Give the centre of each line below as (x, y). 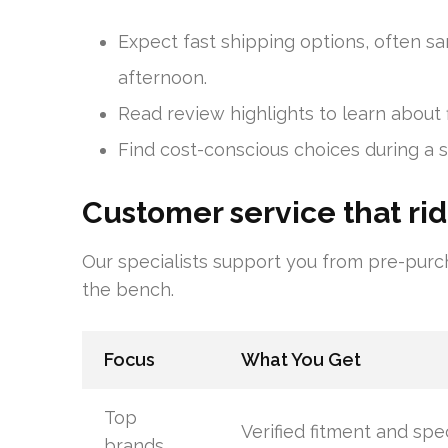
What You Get (300, 359)
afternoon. (162, 77)
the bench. (128, 289)
